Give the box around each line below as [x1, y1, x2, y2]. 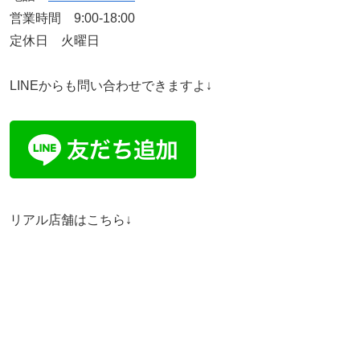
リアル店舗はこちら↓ [10, 212, 132, 227]
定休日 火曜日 [10, 33, 112, 47]
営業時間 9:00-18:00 [10, 10, 135, 25]
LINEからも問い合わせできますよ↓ [10, 79, 212, 93]
